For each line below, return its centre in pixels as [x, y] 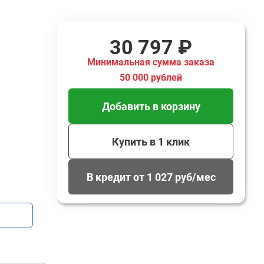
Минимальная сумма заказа [151, 62]
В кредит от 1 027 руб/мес [151, 177]
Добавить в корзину [151, 106]
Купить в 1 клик [151, 141]
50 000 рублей [151, 77]
